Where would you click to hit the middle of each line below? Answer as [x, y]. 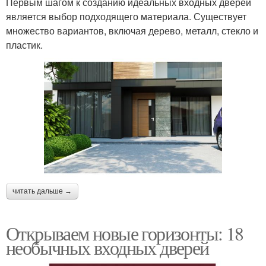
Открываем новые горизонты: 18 [125, 233]
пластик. [24, 45]
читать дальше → [42, 191]
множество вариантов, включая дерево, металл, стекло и [132, 30]
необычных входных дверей [107, 247]
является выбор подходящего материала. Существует [126, 16]
